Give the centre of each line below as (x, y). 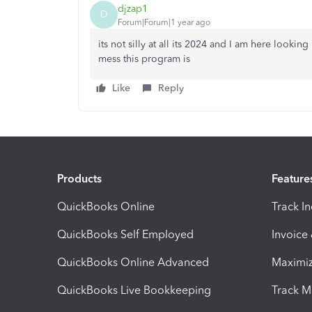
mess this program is (144, 59)
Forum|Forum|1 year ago (164, 22)
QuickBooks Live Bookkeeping (134, 290)
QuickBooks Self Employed (125, 234)
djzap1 (133, 8)
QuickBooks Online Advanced (133, 262)
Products (79, 178)
